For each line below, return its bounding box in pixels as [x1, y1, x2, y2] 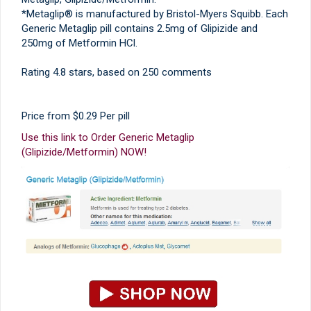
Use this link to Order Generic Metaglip [22, 131, 194, 144]
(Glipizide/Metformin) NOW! [22, 145, 146, 158]
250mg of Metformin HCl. [22, 36, 137, 49]
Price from [22, 109, 73, 122]
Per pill [97, 109, 130, 122]
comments [159, 65, 212, 78]
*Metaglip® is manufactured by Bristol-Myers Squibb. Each [22, 7, 288, 20]
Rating [22, 65, 53, 78]
